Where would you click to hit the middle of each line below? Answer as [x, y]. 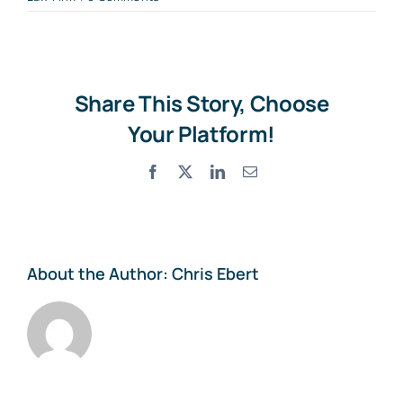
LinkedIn [251, 170]
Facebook [188, 170]
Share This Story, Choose [201, 103]
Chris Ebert [215, 273]
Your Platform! [201, 133]
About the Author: [99, 273]
